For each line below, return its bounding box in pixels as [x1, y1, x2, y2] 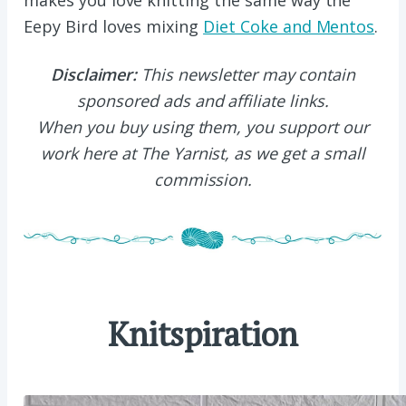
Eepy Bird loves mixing [24, 15, 204, 38]
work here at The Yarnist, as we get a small [41, 142, 365, 165]
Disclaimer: [50, 63, 138, 86]
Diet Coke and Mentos [203, 15, 375, 38]
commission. [153, 169, 253, 191]
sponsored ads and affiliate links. [77, 90, 329, 112]
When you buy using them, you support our [37, 116, 369, 139]
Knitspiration [108, 313, 298, 356]
